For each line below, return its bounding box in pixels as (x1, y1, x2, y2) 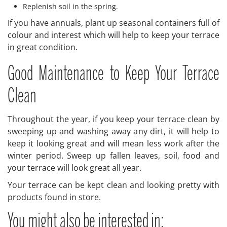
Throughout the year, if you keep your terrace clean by (8, 113, 219, 125)
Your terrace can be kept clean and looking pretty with (8, 179, 219, 191)
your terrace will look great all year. (8, 162, 143, 174)
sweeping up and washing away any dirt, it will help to (8, 126, 219, 137)
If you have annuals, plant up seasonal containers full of (8, 17, 219, 29)
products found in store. (8, 192, 103, 203)
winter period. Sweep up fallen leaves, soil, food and (8, 150, 219, 162)
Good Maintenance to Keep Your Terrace (8, 65, 219, 85)
